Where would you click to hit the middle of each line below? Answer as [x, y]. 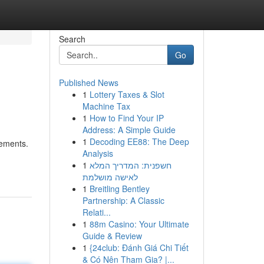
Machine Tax [106, 106]
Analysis [98, 153]
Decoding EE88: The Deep [139, 141]
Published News [88, 82]
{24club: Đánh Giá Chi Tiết [139, 247]
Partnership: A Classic [123, 200]
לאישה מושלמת [110, 177]
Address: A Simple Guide [129, 130]
